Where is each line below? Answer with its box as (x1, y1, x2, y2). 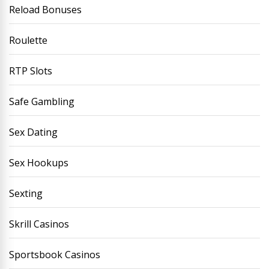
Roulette (9, 34, 47, 47)
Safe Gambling (9, 95, 74, 108)
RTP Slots (9, 64, 52, 77)
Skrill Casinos (9, 217, 69, 231)
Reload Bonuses (9, 3, 82, 16)
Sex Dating (9, 125, 58, 139)
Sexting (9, 187, 43, 200)
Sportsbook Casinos (9, 248, 100, 261)
